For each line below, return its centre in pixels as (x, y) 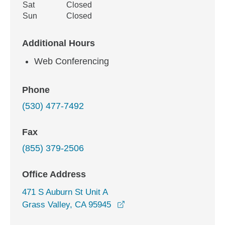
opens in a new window (168, 204)
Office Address (54, 174)
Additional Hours (59, 43)
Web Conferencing (72, 61)
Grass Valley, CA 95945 (67, 205)
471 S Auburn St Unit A (65, 192)
